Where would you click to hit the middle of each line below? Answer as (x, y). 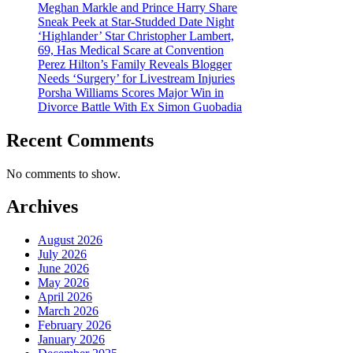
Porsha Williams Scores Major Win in (131, 92)
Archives (42, 207)
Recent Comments (80, 140)
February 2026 (74, 325)
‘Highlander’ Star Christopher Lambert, (136, 35)
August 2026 (70, 240)
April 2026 (65, 297)
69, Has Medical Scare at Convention (131, 50)
